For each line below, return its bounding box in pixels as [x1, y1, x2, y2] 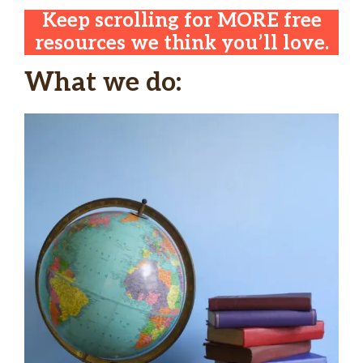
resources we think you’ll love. [34, 32, 329, 56]
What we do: [24, 66, 181, 98]
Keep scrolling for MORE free [41, 9, 322, 33]
